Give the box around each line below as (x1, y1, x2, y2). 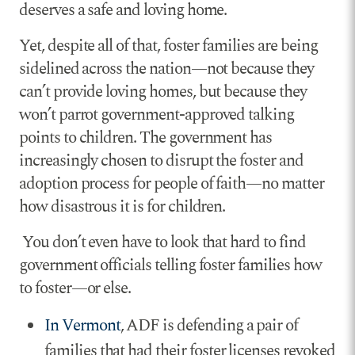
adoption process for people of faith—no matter (19, 170, 324, 197)
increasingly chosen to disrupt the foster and (19, 147, 303, 174)
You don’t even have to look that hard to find (19, 229, 306, 255)
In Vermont (44, 312, 120, 338)
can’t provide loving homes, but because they (19, 78, 307, 105)
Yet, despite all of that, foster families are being (19, 32, 318, 59)
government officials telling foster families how (19, 252, 322, 278)
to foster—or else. (19, 275, 132, 301)
